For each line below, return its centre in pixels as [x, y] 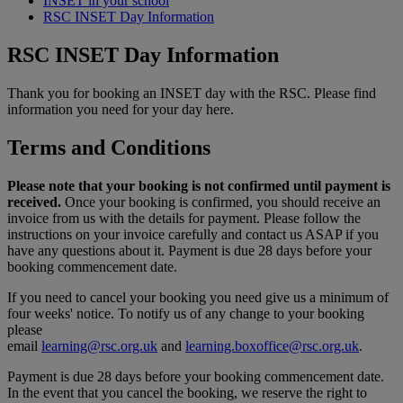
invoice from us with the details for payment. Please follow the [184, 218]
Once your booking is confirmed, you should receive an [221, 201]
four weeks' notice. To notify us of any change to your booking [186, 313]
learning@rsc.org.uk [99, 345]
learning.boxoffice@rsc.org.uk [272, 345]
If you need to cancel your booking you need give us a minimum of [198, 297]
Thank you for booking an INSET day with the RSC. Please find [192, 93]
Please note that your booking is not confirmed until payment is [199, 185]
